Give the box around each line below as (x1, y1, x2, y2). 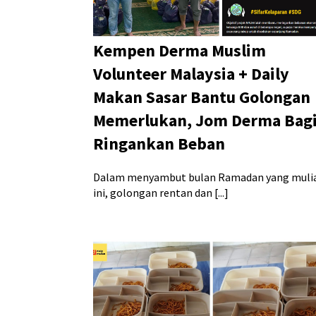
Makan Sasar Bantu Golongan (93, 86, 310, 109)
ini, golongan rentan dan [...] (93, 186, 229, 200)
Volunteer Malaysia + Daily (93, 63, 289, 85)
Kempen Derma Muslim (93, 39, 266, 62)
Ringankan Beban (93, 133, 225, 155)
